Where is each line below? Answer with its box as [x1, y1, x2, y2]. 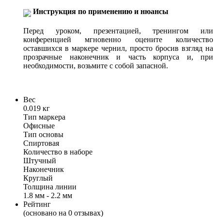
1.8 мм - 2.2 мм [23, 191, 72, 200]
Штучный [23, 156, 56, 165]
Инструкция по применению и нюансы [33, 7, 169, 16]
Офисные [23, 122, 55, 130]
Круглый [23, 174, 53, 183]
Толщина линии [23, 183, 77, 191]
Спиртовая [23, 139, 59, 148]
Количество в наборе [23, 148, 93, 156]
